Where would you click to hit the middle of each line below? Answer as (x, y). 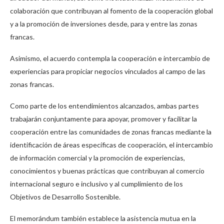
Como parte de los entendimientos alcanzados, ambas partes (104, 105)
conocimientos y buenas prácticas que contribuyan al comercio (107, 170)
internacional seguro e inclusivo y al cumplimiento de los (96, 183)
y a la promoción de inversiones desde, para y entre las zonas (104, 23)
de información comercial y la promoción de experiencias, (97, 157)
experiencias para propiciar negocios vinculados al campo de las (108, 71)
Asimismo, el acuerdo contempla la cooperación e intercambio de (110, 58)
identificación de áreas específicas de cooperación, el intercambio (111, 144)
